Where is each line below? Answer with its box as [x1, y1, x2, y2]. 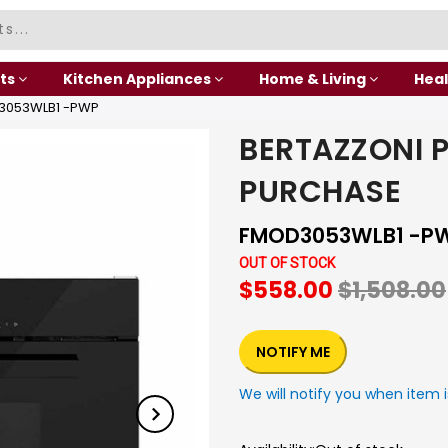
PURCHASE [239, 171, 401, 213]
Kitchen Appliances [62, 69, 211, 89]
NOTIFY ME [256, 342, 330, 362]
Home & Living [258, 69, 366, 89]
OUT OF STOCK [239, 255, 335, 271]
